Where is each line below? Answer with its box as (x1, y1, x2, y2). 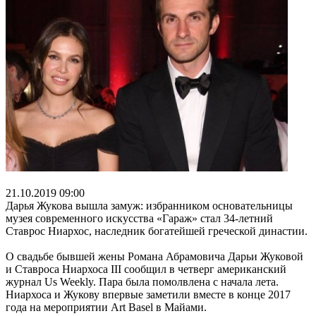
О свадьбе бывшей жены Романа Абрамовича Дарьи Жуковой (6, 250, 303, 262)
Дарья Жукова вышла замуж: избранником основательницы (6, 199, 293, 212)
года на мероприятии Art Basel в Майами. (6, 300, 207, 313)
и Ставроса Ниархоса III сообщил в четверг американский (6, 262, 286, 275)
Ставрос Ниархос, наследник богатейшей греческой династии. (6, 224, 308, 237)
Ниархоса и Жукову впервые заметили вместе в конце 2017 (6, 288, 291, 300)
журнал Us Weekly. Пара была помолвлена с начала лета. (6, 275, 279, 288)
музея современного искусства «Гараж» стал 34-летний (6, 212, 273, 224)
